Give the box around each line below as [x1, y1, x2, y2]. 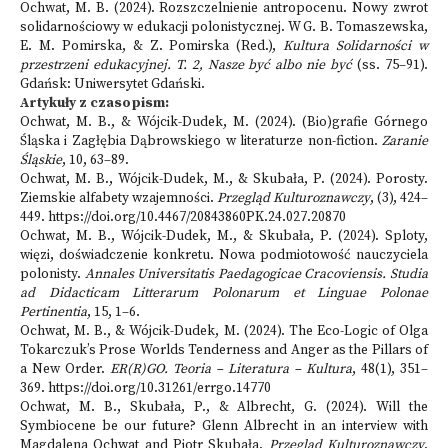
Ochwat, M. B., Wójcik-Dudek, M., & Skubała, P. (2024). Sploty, [20, 228, 428, 245]
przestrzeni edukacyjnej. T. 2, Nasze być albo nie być [20, 57, 353, 74]
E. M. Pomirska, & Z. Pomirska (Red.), [20, 38, 284, 55]
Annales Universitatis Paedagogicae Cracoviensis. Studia [84, 266, 429, 283]
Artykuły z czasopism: [20, 95, 169, 112]
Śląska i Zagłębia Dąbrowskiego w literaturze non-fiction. [20, 133, 382, 150]
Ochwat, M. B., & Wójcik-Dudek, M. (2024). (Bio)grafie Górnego [20, 114, 428, 131]
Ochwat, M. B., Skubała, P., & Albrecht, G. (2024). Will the [20, 399, 428, 416]
